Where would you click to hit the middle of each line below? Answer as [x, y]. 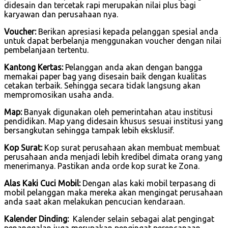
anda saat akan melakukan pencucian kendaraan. [94, 201]
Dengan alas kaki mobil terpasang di [148, 183]
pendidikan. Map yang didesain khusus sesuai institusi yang [113, 121]
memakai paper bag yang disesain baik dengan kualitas [105, 76]
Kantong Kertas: [34, 67]
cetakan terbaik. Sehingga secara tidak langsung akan [102, 85]
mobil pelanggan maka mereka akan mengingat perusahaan [113, 192]
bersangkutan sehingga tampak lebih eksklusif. [89, 130]
